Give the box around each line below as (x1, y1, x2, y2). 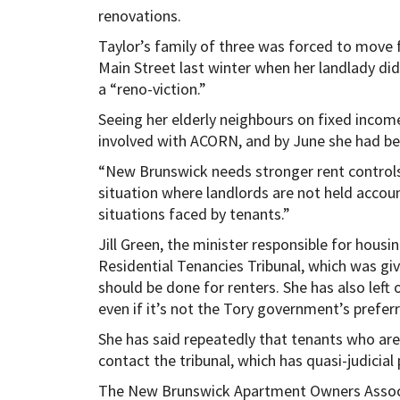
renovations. (97, 4, 181, 26)
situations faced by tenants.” (97, 203, 290, 224)
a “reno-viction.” (97, 78, 206, 99)
